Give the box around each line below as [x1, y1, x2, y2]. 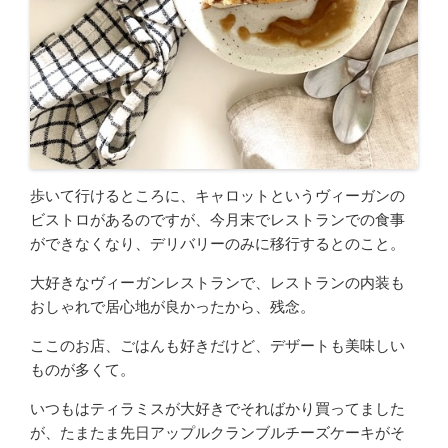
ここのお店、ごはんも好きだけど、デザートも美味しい [30, 335, 405, 356]
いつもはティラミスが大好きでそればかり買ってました [30, 398, 405, 419]
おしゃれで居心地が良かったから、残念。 [30, 296, 315, 317]
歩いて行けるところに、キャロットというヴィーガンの [30, 185, 405, 206]
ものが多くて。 [30, 359, 135, 380]
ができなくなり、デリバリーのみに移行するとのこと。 [30, 233, 405, 254]
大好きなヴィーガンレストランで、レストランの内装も [30, 272, 405, 293]
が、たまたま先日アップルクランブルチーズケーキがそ [30, 422, 405, 443]
